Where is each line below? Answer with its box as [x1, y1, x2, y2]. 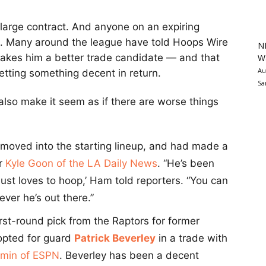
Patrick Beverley [74, 232, 156, 245]
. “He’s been [157, 157, 214, 170]
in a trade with [156, 232, 227, 245]
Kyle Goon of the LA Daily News [5, 157, 157, 170]
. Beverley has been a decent [59, 249, 199, 262]
